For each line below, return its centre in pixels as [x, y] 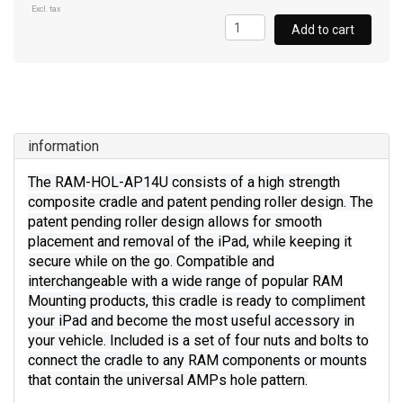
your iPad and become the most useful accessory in [191, 321]
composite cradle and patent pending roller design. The [201, 202]
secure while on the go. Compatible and [151, 261]
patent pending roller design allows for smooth [175, 222]
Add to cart [323, 30]
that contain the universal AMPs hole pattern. [168, 380]
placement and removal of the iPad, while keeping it [190, 242]
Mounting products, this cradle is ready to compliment [197, 301]
